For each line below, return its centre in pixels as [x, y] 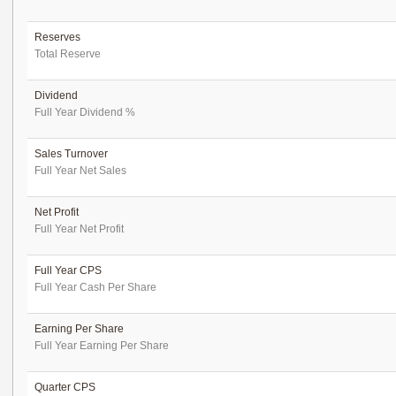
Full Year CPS [68, 270]
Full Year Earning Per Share [102, 346]
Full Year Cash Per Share [95, 287]
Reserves [57, 37]
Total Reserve [68, 54]
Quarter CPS [65, 387]
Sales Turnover [71, 154]
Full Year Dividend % [85, 112]
